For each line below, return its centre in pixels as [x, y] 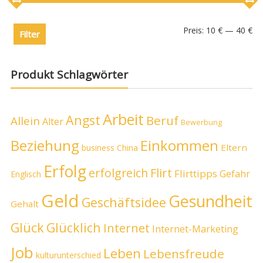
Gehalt [24, 203]
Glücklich [73, 227]
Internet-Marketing [195, 229]
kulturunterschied [68, 255]
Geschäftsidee [124, 202]
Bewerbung [201, 122]
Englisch [26, 174]
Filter [29, 34]
